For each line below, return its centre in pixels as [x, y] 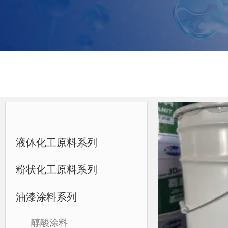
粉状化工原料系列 [56, 169]
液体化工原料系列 [56, 142]
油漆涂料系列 [46, 197]
